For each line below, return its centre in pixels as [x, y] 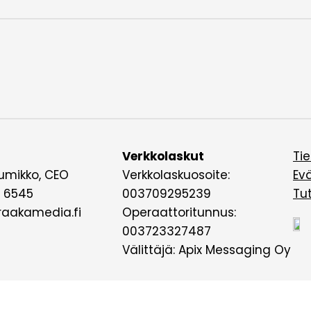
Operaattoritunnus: [179, 213]
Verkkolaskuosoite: [176, 175]
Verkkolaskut [163, 157]
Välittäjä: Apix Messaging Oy [207, 250]
